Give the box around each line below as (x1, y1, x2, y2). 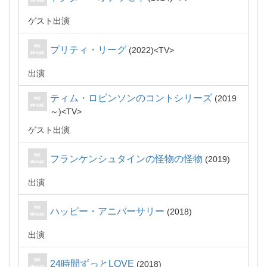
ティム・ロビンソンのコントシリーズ (50, 93, 212, 103)
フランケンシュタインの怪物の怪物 (50, 154, 203, 164)
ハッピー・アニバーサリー (50, 206, 164, 216)
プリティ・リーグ (50, 45, 126, 55)
